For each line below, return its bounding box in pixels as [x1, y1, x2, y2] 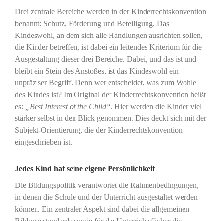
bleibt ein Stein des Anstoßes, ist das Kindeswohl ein [14, 67, 179, 75]
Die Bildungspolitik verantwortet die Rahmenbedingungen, [14, 181, 199, 190]
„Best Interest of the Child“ [25, 102, 110, 111]
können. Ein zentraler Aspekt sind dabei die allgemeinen [14, 205, 189, 214]
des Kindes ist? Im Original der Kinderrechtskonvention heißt [14, 90, 206, 99]
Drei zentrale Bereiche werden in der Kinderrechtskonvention [14, 7, 206, 16]
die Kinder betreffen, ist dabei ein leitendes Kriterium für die [14, 43, 202, 52]
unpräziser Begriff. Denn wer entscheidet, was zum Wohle [14, 78, 196, 87]
